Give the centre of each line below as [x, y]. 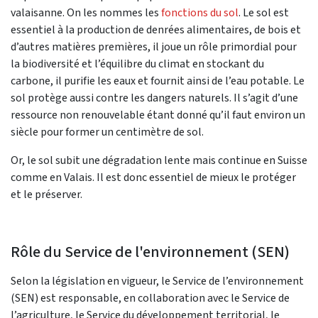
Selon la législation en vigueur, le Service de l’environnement [157, 281]
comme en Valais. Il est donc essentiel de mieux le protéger [153, 177]
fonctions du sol [200, 13]
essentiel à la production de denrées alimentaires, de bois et [156, 30]
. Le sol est [264, 13]
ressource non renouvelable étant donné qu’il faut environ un [158, 115]
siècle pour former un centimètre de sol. [107, 132]
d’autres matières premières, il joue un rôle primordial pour [154, 47]
